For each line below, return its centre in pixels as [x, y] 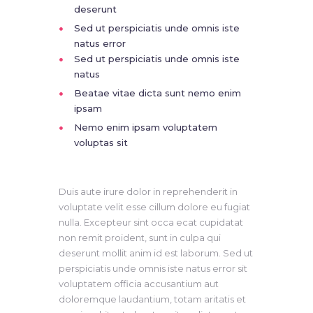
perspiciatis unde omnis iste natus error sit [153, 269]
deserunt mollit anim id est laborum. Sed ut [156, 253]
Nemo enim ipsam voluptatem [146, 128]
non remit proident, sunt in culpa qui [140, 238]
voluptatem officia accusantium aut [139, 284]
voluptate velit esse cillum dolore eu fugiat [154, 207]
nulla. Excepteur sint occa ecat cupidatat [151, 223]
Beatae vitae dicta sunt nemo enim [158, 93]
